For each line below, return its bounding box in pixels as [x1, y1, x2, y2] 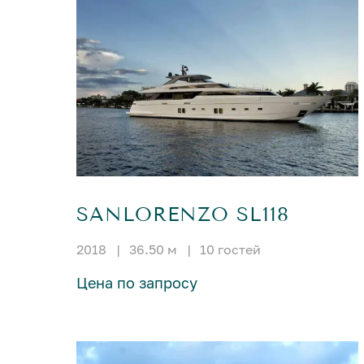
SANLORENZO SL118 [76, 203, 290, 227]
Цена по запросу [76, 274, 198, 292]
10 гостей [200, 241, 262, 258]
